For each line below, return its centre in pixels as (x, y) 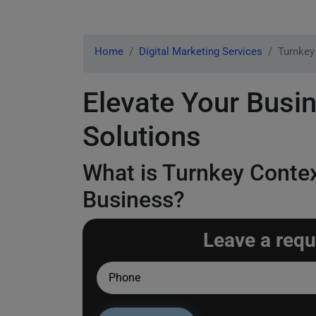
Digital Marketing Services (201, 51)
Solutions (142, 136)
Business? (134, 200)
